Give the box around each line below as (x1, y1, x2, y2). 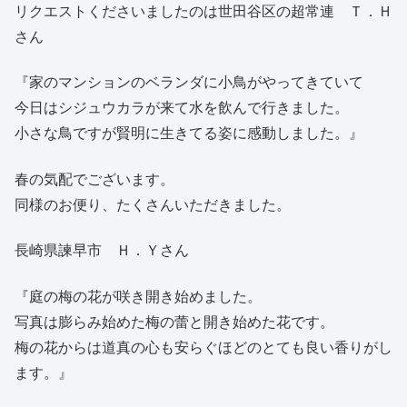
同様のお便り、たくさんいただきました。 (15, 196, 291, 213)
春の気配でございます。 (15, 171, 174, 187)
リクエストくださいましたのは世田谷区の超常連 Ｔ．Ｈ (15, 4, 392, 20)
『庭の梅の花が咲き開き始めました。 (15, 288, 262, 304)
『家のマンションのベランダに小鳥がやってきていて (15, 74, 363, 91)
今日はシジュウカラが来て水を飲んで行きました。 (15, 100, 349, 116)
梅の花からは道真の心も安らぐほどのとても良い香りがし (15, 339, 392, 355)
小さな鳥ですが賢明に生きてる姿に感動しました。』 (15, 125, 363, 142)
